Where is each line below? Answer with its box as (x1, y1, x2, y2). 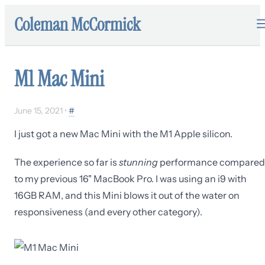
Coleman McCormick (14, 13, 141, 36)
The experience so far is (14, 156, 119, 168)
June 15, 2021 (14, 105, 63, 116)
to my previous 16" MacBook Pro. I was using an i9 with (14, 173, 247, 185)
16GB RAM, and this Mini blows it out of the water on (14, 189, 240, 201)
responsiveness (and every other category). (14, 206, 202, 218)
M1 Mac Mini (14, 65, 104, 93)
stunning (119, 156, 158, 168)
